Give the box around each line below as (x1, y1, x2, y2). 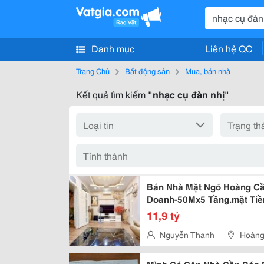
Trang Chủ (76, 65, 110, 76)
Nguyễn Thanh (160, 229, 214, 240)
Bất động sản (125, 65, 170, 76)
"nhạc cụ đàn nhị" (148, 87, 229, 101)
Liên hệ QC (205, 41, 253, 55)
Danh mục (91, 41, 134, 55)
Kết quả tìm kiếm (76, 87, 148, 101)
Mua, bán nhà (185, 65, 230, 76)
